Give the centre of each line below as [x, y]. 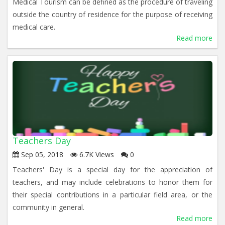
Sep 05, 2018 [41, 154]
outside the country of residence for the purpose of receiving [113, 14]
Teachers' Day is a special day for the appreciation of [113, 170]
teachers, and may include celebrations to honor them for [113, 182]
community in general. [48, 207]
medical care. [34, 27]
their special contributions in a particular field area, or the [113, 195]
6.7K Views [96, 154]
